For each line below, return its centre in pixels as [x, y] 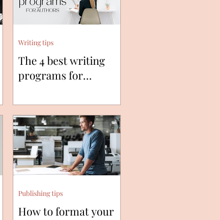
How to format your [66, 211]
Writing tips [36, 43]
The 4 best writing [62, 61]
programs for [51, 75]
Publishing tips [41, 193]
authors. [39, 90]
